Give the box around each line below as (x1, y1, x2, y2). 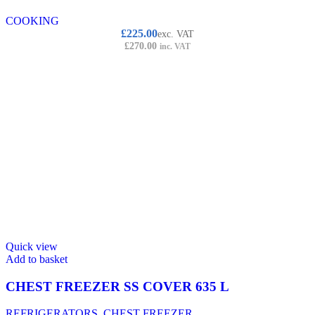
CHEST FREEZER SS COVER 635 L (6, 278, 229, 294)
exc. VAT (157, 28, 194, 39)
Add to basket (6, 252, 67, 265)
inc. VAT (160, 41, 191, 51)
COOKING (6, 14, 59, 27)
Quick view (6, 240, 58, 252)
